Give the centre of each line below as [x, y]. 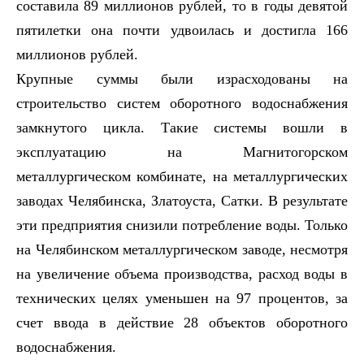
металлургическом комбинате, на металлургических [182, 176]
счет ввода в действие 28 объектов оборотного [182, 322]
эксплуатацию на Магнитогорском [182, 152]
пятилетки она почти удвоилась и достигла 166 [182, 30]
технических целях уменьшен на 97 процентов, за [182, 298]
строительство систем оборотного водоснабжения [182, 103]
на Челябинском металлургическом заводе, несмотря [182, 249]
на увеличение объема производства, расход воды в [182, 273]
